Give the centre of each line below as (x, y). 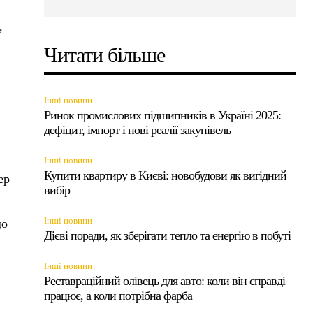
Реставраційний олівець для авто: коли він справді (165, 281)
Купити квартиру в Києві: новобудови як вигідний (166, 175)
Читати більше (105, 54)
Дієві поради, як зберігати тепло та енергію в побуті (168, 235)
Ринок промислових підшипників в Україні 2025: (163, 115)
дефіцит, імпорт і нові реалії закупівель (138, 130)
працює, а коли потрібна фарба (118, 295)
